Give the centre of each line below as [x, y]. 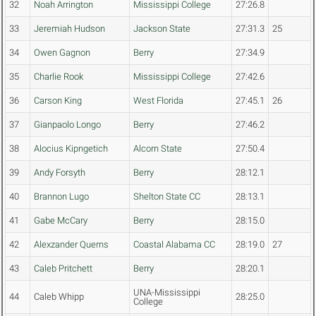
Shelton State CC [167, 197]
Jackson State [162, 29]
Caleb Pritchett [63, 269]
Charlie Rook [59, 77]
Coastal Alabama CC [174, 245]
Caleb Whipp [59, 297]
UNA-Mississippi [167, 293]
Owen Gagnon [62, 53]
